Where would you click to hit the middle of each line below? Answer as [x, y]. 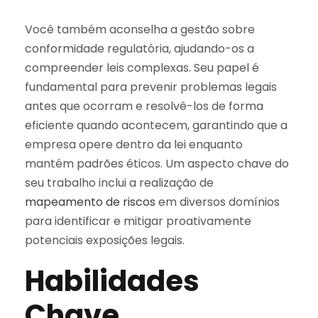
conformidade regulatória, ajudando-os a [139, 48]
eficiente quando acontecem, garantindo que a [156, 125]
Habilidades [112, 281]
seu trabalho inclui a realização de [119, 182]
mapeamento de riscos [90, 202]
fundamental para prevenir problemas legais [151, 87]
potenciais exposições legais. [105, 240]
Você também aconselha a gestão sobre [140, 29]
